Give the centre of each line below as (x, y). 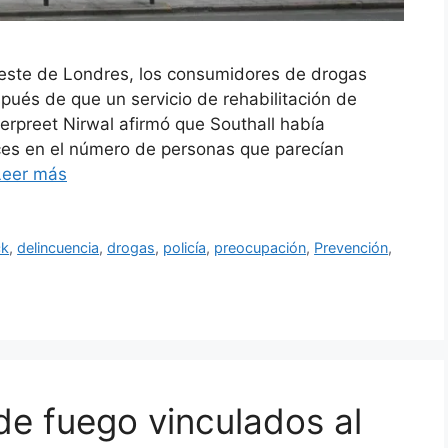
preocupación (260, 247)
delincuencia (58, 247)
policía (185, 247)
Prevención (351, 247)
